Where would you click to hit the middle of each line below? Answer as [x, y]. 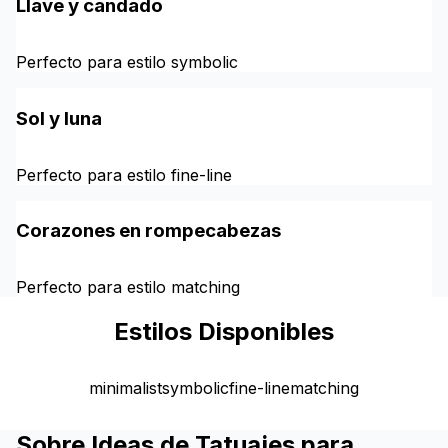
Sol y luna [59, 118]
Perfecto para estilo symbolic [127, 62]
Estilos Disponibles [224, 331]
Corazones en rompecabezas [148, 231]
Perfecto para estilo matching [128, 287]
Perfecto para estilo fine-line [124, 174]
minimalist [125, 387]
